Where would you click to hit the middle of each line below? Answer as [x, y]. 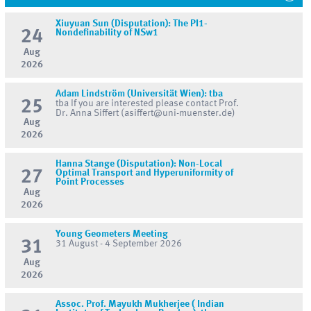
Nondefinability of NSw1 [107, 33]
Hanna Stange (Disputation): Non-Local [139, 164]
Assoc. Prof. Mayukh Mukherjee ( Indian [140, 304]
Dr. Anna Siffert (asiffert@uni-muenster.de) [146, 114]
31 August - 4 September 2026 [119, 243]
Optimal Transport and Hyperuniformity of [145, 173]
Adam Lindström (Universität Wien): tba [140, 94]
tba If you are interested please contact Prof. [148, 104]
